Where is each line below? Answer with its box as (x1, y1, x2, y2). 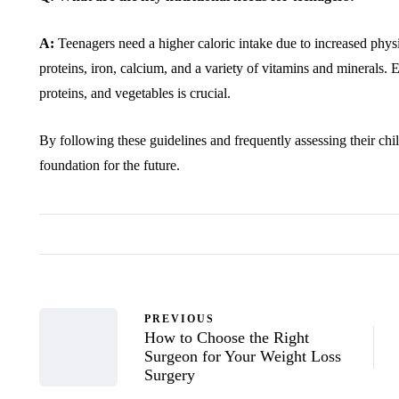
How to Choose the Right (144, 329, 309, 347)
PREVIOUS (144, 313, 215, 326)
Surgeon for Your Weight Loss (144, 347, 341, 366)
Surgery (144, 366, 195, 385)
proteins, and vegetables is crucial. (39, 85, 231, 102)
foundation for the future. (39, 158, 180, 174)
